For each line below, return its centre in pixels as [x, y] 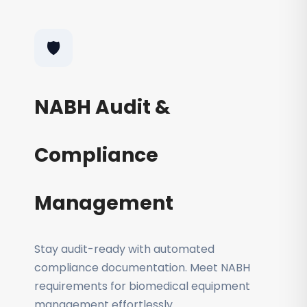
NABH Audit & [102, 107]
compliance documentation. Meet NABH [142, 268]
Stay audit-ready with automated [124, 249]
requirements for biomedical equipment [142, 286]
